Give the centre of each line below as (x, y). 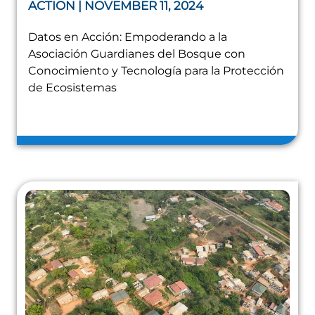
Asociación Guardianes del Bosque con (137, 54)
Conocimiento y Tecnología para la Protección (156, 71)
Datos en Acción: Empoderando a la (128, 37)
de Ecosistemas (72, 88)
